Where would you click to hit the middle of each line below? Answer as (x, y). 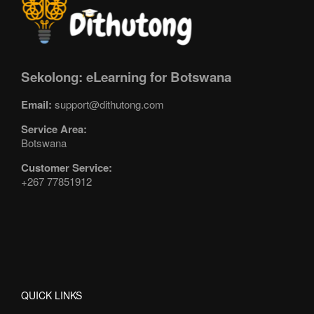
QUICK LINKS (52, 295)
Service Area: (54, 129)
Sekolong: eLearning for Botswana (126, 77)
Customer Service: (67, 167)
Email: (36, 104)
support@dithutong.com (109, 104)
